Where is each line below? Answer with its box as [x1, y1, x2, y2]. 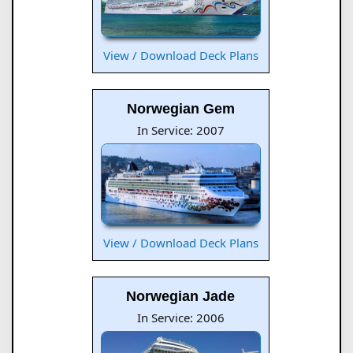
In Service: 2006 [136, 309, 225, 325]
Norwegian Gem [126, 101, 235, 117]
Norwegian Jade [126, 288, 235, 304]
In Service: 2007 [136, 122, 225, 139]
